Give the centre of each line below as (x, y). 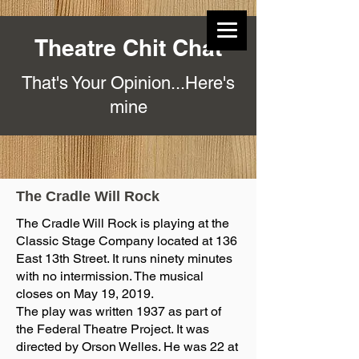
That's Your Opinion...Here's (128, 83)
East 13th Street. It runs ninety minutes (124, 258)
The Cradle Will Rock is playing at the (123, 223)
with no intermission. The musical (110, 276)
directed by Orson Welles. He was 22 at (127, 347)
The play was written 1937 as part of (119, 311)
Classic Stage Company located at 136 (127, 241)
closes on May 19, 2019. (85, 294)
